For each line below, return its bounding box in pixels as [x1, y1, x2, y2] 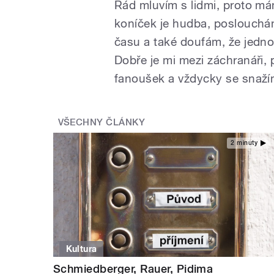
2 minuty [231, 139, 257, 146]
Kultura [65, 244, 97, 254]
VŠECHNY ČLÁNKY [57, 116, 146, 128]
